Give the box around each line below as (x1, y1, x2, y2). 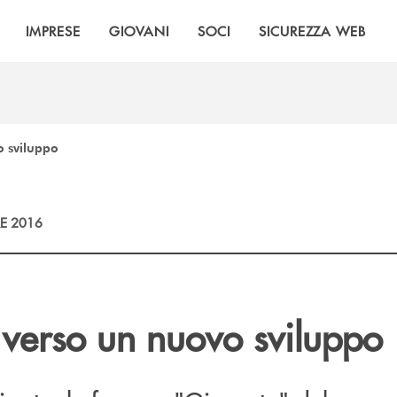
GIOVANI (109, 21, 169, 40)
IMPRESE (26, 21, 82, 40)
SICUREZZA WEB (258, 21, 367, 40)
